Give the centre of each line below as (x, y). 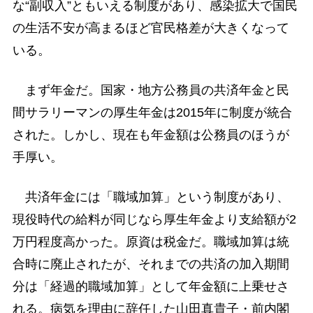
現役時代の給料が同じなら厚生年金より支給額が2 (154, 220)
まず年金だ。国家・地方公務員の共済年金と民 (151, 90)
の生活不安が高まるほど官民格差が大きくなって (151, 28)
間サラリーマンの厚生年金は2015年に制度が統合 (152, 113)
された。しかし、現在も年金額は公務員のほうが (151, 135)
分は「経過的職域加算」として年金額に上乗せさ (151, 287)
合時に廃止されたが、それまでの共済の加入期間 (151, 264)
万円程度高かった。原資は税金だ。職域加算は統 (151, 242)
